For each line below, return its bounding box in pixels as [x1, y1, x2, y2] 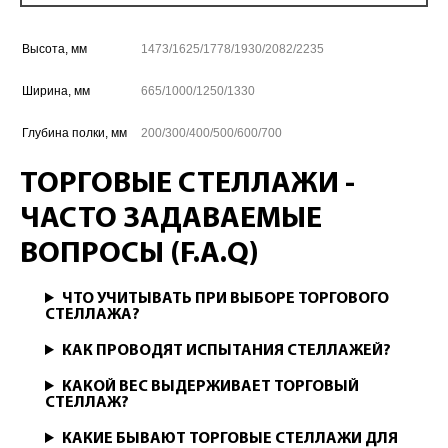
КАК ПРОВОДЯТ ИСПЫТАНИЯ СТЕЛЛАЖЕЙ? [61, 343, 391, 359]
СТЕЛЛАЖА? [45, 307, 140, 323]
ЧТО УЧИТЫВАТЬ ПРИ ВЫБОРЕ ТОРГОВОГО [61, 291, 389, 307]
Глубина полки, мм [22, 126, 127, 140]
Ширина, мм [22, 84, 90, 98]
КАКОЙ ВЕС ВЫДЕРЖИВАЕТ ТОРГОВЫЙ [61, 379, 359, 395]
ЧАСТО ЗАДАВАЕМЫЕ [20, 204, 322, 235]
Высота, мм [22, 42, 87, 56]
